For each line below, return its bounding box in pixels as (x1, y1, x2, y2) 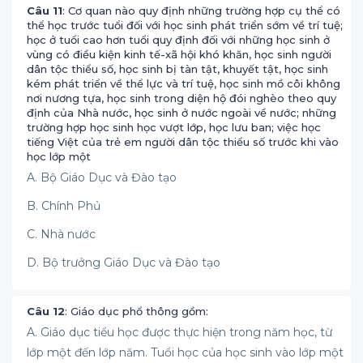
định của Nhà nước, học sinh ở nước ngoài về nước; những (27, 106, 336, 119)
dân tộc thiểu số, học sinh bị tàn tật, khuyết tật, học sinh (27, 62, 328, 75)
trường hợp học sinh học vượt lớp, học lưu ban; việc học (27, 121, 321, 134)
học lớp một (27, 150, 91, 163)
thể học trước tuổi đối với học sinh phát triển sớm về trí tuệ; (27, 19, 343, 32)
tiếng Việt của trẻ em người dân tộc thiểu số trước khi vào (27, 135, 339, 148)
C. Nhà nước (27, 227, 96, 241)
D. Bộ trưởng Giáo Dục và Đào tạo (27, 255, 220, 270)
